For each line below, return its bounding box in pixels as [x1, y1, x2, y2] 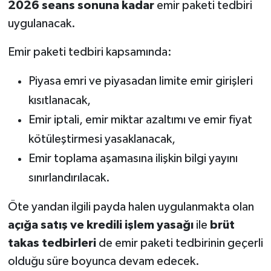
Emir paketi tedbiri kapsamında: [7, 45, 172, 58]
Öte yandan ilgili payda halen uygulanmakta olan [7, 200, 254, 213]
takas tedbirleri [7, 237, 96, 249]
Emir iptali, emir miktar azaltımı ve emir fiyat [28, 113, 252, 126]
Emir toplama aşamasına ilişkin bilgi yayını [28, 152, 238, 165]
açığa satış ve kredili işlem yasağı [7, 218, 194, 231]
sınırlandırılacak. [28, 171, 110, 184]
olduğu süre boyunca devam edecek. [7, 255, 200, 267]
